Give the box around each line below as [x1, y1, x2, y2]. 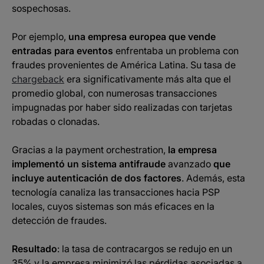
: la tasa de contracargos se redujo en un [57, 243, 232, 255]
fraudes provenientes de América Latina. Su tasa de [12, 59, 236, 71]
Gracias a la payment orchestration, [12, 144, 168, 156]
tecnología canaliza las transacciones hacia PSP [12, 186, 220, 198]
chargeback [12, 73, 64, 85]
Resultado [12, 243, 57, 255]
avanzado [166, 158, 213, 170]
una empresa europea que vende [68, 31, 216, 42]
